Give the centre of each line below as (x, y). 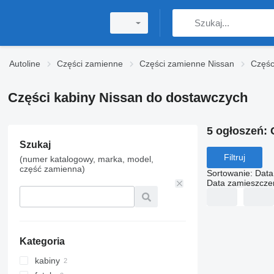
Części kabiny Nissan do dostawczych (128, 98)
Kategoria (42, 241)
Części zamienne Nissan (187, 64)
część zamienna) (52, 169)
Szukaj (35, 145)
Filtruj (234, 157)
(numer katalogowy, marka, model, (86, 159)
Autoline (25, 64)
